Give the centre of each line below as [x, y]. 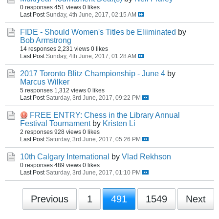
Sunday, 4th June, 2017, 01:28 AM [91, 56]
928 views [68, 132]
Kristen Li [119, 123]
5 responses [36, 90]
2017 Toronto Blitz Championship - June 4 [93, 74]
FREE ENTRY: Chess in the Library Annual [105, 115]
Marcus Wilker [45, 82]
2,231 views [74, 49]
